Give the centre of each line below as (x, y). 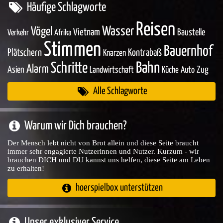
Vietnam (87, 33)
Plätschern (25, 53)
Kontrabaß (145, 53)
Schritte (69, 68)
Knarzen (114, 53)
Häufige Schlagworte (66, 7)
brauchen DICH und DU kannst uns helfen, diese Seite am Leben (109, 160)
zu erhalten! (26, 168)
